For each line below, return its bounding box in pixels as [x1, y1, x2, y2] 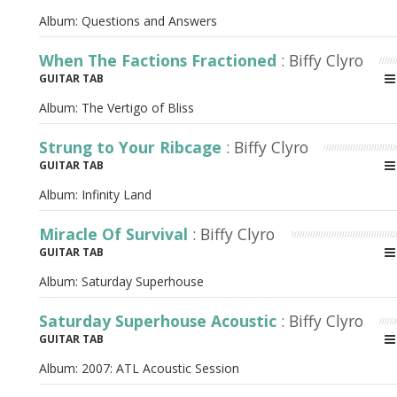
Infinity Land [82, 186, 152, 203]
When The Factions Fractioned [39, 50, 281, 71]
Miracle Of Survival [39, 223, 192, 245]
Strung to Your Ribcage [39, 136, 226, 158]
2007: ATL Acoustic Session [82, 360, 239, 377]
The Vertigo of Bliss [82, 99, 194, 116]
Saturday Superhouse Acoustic [39, 310, 281, 331]
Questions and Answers [82, 12, 217, 29]
